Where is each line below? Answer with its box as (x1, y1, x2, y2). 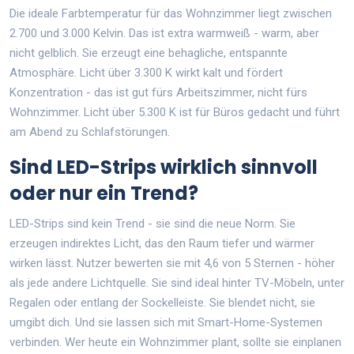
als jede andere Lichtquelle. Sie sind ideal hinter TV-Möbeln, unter (9, 275, 345, 290)
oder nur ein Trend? (9, 179, 198, 206)
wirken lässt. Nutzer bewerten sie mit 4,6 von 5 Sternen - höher (9, 255, 335, 270)
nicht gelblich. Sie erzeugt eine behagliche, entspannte (9, 45, 288, 60)
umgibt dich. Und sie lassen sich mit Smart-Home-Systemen (9, 314, 322, 330)
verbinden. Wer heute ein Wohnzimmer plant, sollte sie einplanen (9, 334, 341, 349)
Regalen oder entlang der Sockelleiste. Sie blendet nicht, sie (9, 295, 315, 310)
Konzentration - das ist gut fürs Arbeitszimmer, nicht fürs (9, 85, 307, 100)
